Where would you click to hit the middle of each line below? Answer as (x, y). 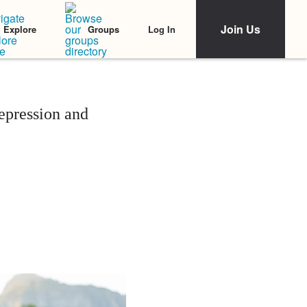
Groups (103, 29)
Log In (162, 29)
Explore (20, 29)
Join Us (241, 29)
